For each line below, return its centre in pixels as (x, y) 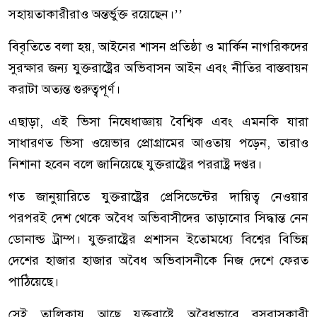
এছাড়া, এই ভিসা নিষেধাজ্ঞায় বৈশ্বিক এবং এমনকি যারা (158, 122)
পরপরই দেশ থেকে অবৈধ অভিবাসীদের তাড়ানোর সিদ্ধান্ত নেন (158, 218)
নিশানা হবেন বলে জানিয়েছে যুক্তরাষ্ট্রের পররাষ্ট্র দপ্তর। (135, 165)
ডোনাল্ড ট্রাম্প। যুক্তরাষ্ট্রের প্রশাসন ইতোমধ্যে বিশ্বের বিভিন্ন (158, 240)
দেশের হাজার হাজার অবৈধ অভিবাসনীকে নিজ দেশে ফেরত (158, 261)
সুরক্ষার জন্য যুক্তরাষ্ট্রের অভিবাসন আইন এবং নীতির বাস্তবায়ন (158, 68)
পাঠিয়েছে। (34, 282)
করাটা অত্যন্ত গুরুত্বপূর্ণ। (64, 90)
